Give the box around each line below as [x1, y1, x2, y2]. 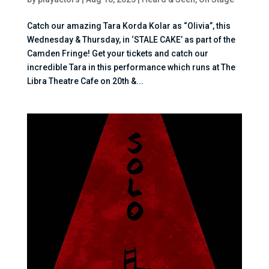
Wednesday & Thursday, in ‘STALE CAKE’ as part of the [26, 34, 235, 44]
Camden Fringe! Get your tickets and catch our [26, 48, 208, 58]
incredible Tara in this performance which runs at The [26, 62, 235, 72]
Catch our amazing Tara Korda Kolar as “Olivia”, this [26, 20, 231, 31]
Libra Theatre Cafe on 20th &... [26, 76, 144, 86]
